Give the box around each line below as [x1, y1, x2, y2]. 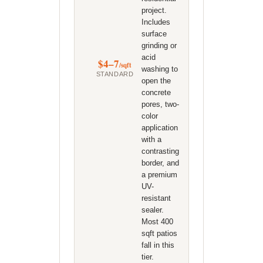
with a [141, 135, 161, 144]
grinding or [141, 41, 177, 50]
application [141, 123, 178, 132]
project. [141, 6, 167, 15]
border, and [141, 159, 179, 167]
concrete [141, 88, 171, 97]
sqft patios [141, 229, 177, 238]
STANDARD [96, 70, 134, 77]
